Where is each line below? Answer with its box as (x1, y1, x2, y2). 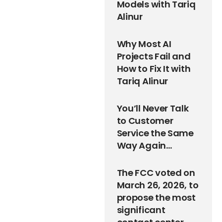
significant (116, 203, 166, 216)
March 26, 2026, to (116, 178, 199, 191)
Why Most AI (116, 37, 171, 50)
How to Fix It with (116, 62, 191, 75)
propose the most (116, 191, 196, 204)
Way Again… (116, 139, 172, 152)
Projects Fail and (116, 50, 191, 62)
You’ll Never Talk (116, 102, 189, 114)
